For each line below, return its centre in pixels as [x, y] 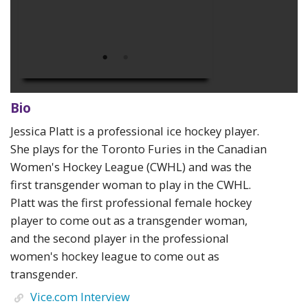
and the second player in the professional [120, 238]
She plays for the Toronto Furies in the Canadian [139, 148]
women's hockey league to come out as [115, 256]
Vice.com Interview [80, 297]
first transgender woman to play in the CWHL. [131, 184]
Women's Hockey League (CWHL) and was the [131, 166]
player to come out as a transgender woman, [129, 220]
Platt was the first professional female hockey [131, 202]
